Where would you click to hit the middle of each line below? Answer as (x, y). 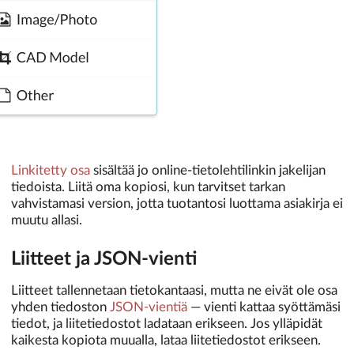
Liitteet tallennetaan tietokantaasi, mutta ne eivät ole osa (174, 291)
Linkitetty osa (51, 170)
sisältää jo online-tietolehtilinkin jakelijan (208, 170)
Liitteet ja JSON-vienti (104, 260)
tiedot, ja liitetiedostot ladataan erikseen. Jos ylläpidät (167, 324)
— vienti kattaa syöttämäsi (264, 307)
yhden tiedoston (60, 307)
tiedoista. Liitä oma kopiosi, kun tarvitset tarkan (148, 186)
